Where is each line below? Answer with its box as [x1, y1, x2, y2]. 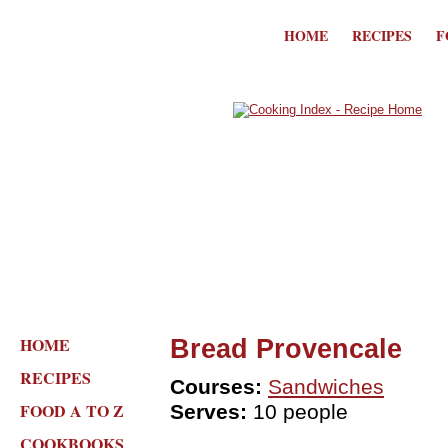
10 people [247, 400, 348, 424]
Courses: [170, 375, 262, 399]
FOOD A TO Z [20, 399, 124, 422]
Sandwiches [268, 375, 384, 399]
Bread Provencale [170, 333, 402, 364]
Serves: [170, 400, 247, 424]
